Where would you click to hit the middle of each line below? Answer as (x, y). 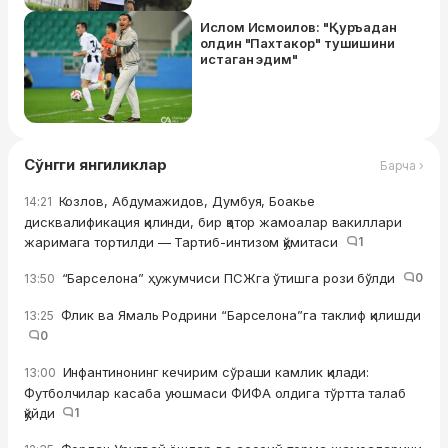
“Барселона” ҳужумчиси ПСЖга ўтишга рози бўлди (230, 278)
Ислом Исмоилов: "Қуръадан (299, 27)
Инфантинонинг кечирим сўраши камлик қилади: (214, 372)
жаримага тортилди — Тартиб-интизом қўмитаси (185, 242)
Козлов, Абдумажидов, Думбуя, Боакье (184, 201)
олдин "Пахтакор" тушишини (298, 43)
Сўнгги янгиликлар (95, 165)
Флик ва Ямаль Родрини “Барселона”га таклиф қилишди (238, 315)
